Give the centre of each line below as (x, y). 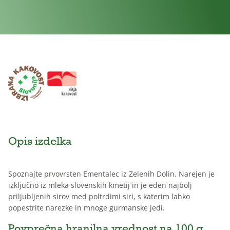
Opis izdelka (40, 141)
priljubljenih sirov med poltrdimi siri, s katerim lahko (99, 196)
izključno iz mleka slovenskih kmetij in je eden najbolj (100, 185)
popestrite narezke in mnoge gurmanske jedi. (87, 207)
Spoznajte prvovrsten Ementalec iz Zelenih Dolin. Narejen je (111, 174)
